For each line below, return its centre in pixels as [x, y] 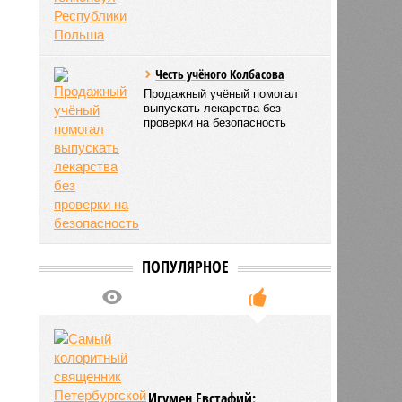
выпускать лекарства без [213, 108]
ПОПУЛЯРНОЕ [185, 266]
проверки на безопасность [215, 122]
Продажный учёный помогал [221, 93]
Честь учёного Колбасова [220, 74]
